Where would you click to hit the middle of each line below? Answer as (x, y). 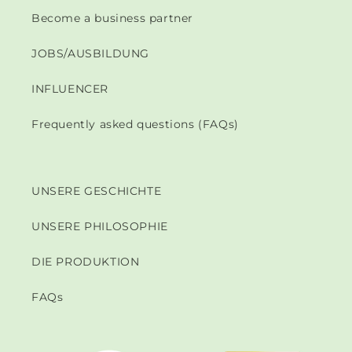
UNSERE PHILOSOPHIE (100, 226)
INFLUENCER (70, 88)
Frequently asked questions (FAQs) (135, 124)
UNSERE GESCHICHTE (97, 191)
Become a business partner (112, 18)
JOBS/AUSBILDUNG (90, 53)
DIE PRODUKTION (86, 261)
